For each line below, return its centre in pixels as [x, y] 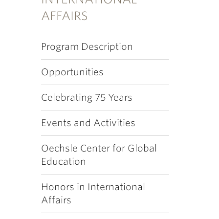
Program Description [87, 47]
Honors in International [93, 187]
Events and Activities [88, 123]
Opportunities [72, 72]
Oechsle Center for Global [99, 148]
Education [63, 162]
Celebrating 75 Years [87, 98]
